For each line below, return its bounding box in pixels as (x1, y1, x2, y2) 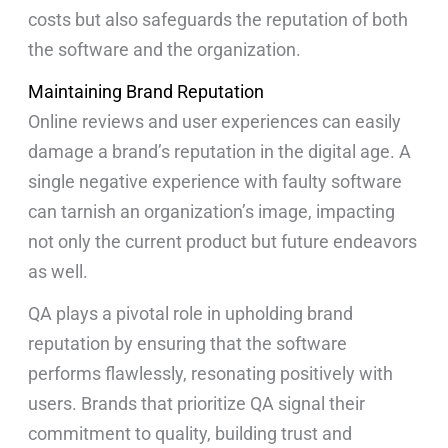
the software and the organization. (28, 39, 302, 61)
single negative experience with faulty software (28, 170, 403, 192)
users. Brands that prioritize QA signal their (28, 392, 366, 414)
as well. (28, 260, 93, 282)
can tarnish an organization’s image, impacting (28, 200, 396, 222)
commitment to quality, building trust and (28, 422, 353, 444)
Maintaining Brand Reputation (28, 80, 265, 102)
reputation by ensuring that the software (28, 332, 348, 354)
